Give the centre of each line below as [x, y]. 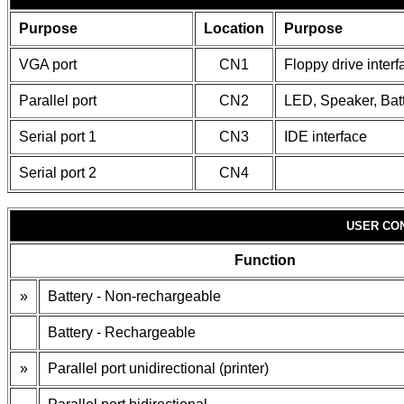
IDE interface [326, 137]
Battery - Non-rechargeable [134, 296]
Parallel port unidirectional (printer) [158, 368]
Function [265, 260]
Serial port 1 [58, 137]
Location [234, 28]
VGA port [48, 64]
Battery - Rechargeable [122, 332]
